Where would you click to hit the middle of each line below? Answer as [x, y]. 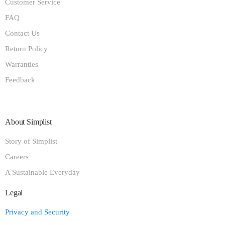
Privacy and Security [37, 212]
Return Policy [26, 49]
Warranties [22, 65]
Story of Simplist [31, 141]
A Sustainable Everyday [42, 173]
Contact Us [22, 33]
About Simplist [28, 122]
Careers [17, 157]
